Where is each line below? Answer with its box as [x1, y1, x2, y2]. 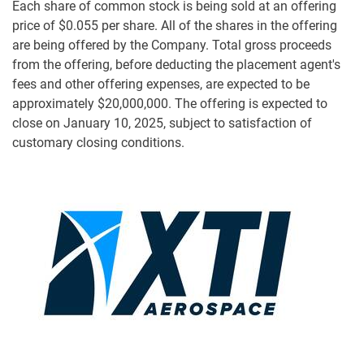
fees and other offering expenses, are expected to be [12, 76, 310, 93]
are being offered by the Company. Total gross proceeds [12, 37, 331, 54]
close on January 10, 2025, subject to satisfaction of [12, 115, 312, 132]
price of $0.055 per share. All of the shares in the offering [12, 18, 337, 34]
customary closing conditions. [12, 135, 184, 151]
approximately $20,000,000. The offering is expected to [12, 96, 327, 112]
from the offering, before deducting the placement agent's [12, 57, 340, 73]
